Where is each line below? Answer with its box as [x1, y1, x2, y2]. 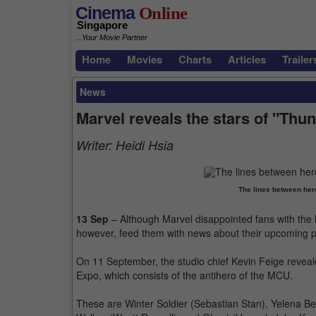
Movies [127, 51, 162, 67]
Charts [178, 51, 212, 67]
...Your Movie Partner [75, 33, 147, 42]
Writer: [76, 136, 116, 154]
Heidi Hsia [116, 136, 174, 154]
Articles [228, 51, 266, 67]
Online [135, 4, 188, 23]
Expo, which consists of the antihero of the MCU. [76, 268, 293, 282]
